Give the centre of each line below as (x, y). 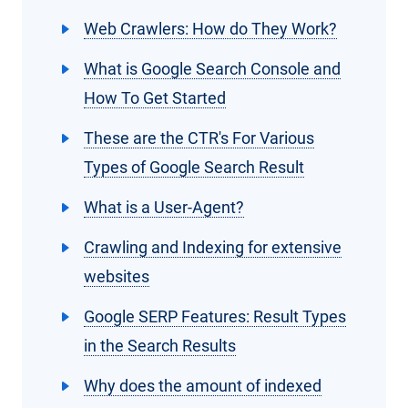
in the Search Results (160, 346)
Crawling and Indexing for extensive (213, 248)
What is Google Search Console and (212, 69)
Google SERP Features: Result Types (215, 317)
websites (117, 277)
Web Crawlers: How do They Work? (210, 29)
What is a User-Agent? (164, 208)
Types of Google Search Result (194, 168)
